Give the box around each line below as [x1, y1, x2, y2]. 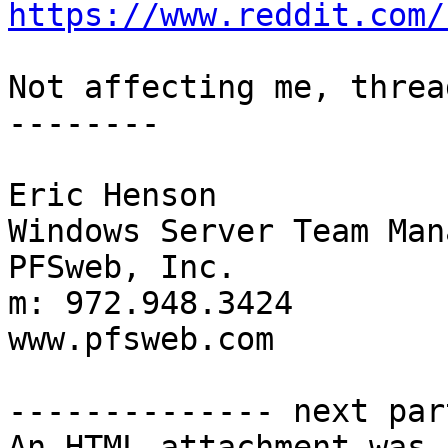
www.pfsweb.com [8, 321, 274, 358]
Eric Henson [8, 177, 217, 214]
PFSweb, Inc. [8, 249, 236, 286]
